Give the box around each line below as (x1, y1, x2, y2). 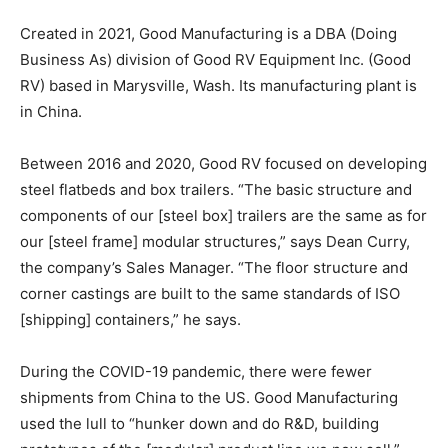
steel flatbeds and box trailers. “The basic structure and (20, 179, 412, 199)
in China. (20, 101, 82, 121)
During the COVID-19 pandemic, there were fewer (20, 361, 372, 381)
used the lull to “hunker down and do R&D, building (20, 413, 379, 433)
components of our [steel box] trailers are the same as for (20, 205, 427, 225)
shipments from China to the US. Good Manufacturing (20, 387, 398, 407)
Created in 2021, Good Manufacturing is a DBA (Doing (20, 23, 397, 43)
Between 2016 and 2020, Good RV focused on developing (20, 153, 427, 173)
